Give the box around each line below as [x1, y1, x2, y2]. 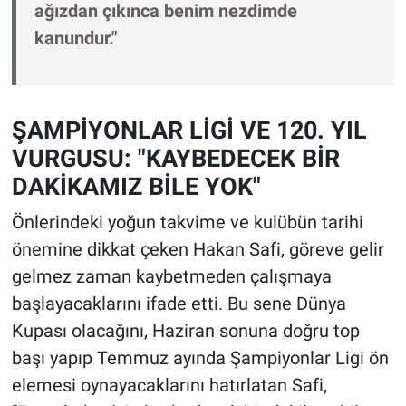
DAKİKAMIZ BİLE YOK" [11, 172, 261, 201]
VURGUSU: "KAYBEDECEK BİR [11, 144, 340, 173]
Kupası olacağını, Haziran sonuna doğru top [11, 319, 360, 342]
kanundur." [34, 27, 117, 50]
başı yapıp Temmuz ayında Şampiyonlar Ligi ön [11, 346, 389, 369]
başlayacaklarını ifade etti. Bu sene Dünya [11, 292, 346, 314]
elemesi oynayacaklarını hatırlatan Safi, [11, 373, 327, 396]
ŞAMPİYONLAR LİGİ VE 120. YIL [11, 116, 367, 145]
